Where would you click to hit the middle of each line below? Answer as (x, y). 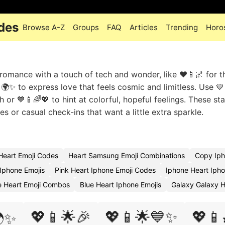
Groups (86, 27)
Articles (144, 27)
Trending (182, 27)
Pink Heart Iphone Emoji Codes (105, 170)
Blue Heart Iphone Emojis (121, 185)
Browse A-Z (44, 27)
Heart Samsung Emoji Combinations (127, 155)
